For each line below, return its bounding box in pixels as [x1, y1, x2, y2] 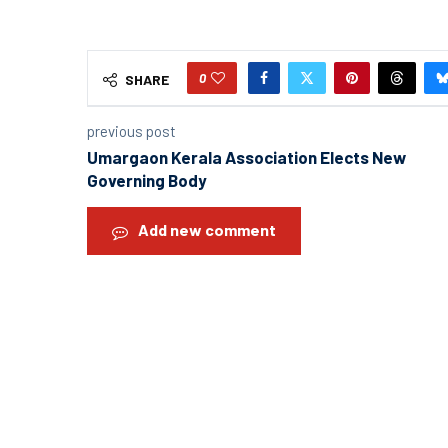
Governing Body [87, 169, 207, 190]
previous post [87, 121, 176, 140]
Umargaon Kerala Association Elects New [87, 146, 406, 167]
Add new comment [138, 219, 276, 239]
